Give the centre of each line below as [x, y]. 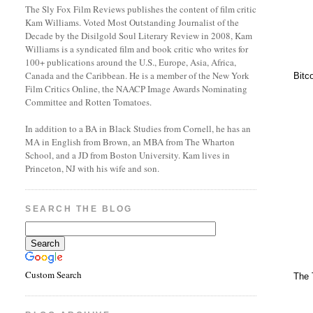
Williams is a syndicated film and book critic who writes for [137, 49]
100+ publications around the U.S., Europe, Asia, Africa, [131, 62]
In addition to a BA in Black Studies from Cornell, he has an [138, 129]
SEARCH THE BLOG [79, 209]
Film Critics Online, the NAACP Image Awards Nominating [137, 89]
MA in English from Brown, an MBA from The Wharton [130, 142]
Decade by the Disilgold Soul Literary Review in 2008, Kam [139, 36]
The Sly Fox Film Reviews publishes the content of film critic [141, 9]
